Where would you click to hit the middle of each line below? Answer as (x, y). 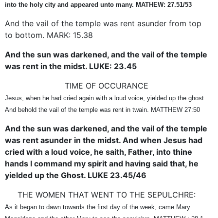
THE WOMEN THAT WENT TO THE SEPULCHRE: (107, 194)
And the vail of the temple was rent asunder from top (103, 23)
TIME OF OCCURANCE (107, 85)
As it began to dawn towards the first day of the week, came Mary (98, 207)
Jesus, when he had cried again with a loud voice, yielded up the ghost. (105, 98)
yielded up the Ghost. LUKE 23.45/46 (76, 175)
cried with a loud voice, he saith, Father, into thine (99, 152)
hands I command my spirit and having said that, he (102, 163)
